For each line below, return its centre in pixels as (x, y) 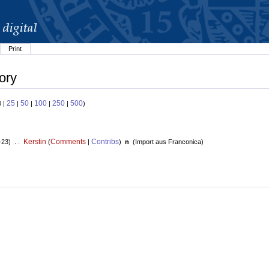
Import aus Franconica (168, 142)
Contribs (105, 142)
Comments (68, 142)
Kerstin (35, 142)
